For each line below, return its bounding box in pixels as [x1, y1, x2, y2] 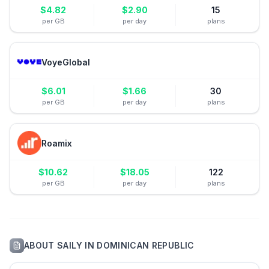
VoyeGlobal [41, 56, 90, 67]
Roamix [41, 138, 72, 148]
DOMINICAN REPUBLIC [97, 240, 195, 250]
